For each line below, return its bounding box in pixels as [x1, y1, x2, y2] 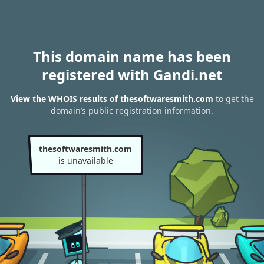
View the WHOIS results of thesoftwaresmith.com [10, 93, 213, 105]
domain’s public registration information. [51, 105, 213, 117]
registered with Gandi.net [42, 65, 222, 84]
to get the [213, 93, 254, 105]
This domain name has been [33, 47, 231, 66]
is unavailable [58, 155, 113, 166]
